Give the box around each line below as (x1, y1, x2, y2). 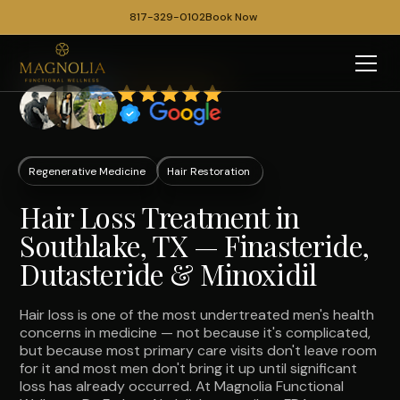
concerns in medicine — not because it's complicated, (20, 323, 371, 342)
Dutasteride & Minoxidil (20, 254, 317, 293)
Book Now (204, 10, 257, 24)
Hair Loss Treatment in (20, 197, 299, 236)
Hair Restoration (167, 164, 251, 179)
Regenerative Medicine (29, 164, 146, 179)
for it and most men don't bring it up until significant (20, 359, 358, 378)
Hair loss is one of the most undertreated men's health (20, 305, 375, 324)
